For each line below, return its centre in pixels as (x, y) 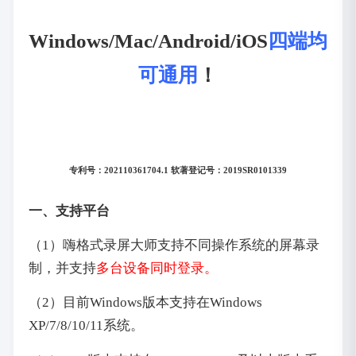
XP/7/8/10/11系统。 (86, 326)
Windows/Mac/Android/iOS (148, 41)
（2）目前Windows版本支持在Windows (145, 303)
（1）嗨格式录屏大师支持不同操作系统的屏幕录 (174, 245)
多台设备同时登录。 (157, 268)
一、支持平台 (69, 211)
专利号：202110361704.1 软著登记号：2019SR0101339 (178, 170)
